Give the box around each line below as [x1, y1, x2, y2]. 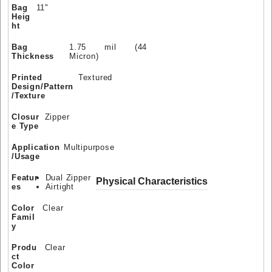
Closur [12, 112, 39, 121]
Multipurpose [64, 142, 115, 152]
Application [12, 142, 60, 152]
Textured [78, 72, 113, 82]
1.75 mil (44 [69, 42, 148, 52]
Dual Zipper [45, 172, 91, 182]
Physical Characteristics [96, 175, 208, 186]
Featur [12, 172, 38, 182]
